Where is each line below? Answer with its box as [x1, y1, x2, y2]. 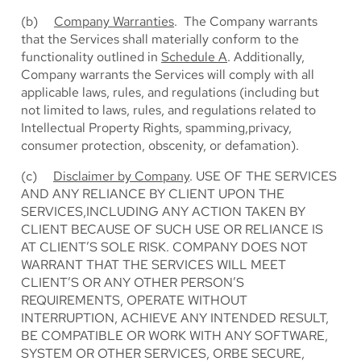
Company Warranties [54, 13, 174, 30]
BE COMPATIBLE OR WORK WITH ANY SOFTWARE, [21, 327, 328, 344]
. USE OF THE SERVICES [189, 168, 337, 185]
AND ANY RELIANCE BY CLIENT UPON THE [21, 185, 284, 202]
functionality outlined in [21, 48, 161, 65]
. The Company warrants [174, 13, 317, 30]
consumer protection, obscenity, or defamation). [21, 137, 299, 154]
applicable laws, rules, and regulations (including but [21, 84, 319, 101]
